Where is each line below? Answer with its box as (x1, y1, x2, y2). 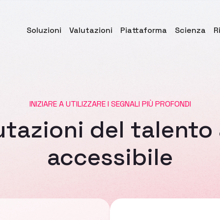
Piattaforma (120, 25, 167, 35)
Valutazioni (69, 25, 112, 35)
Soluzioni (27, 25, 61, 35)
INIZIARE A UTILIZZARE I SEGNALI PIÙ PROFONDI (29, 99, 191, 109)
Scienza (175, 25, 206, 35)
